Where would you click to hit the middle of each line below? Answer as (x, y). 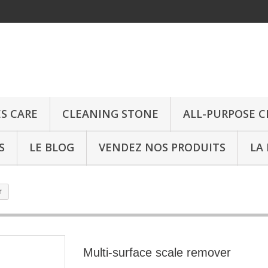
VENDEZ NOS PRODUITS (162, 147)
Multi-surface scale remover (157, 252)
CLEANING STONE (110, 114)
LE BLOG (52, 147)
